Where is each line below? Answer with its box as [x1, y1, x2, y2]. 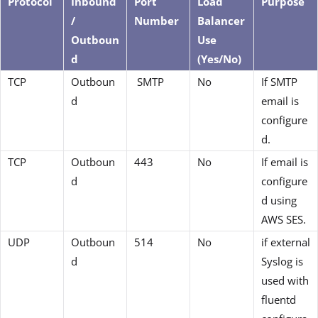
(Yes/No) [197, 52, 241, 67]
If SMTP [261, 75, 297, 89]
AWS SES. [261, 212, 306, 227]
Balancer [197, 13, 245, 28]
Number [134, 13, 179, 28]
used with [261, 273, 309, 288]
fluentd [261, 292, 296, 307]
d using [261, 193, 297, 208]
